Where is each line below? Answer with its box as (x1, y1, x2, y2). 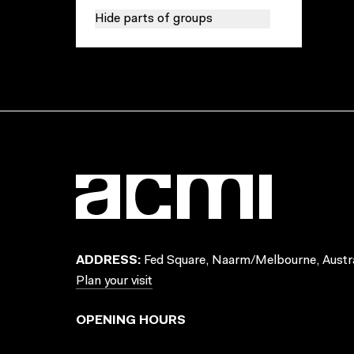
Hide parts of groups (95, 13, 213, 25)
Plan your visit (76, 275, 153, 288)
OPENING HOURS (76, 314, 186, 327)
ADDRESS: (76, 254, 141, 267)
